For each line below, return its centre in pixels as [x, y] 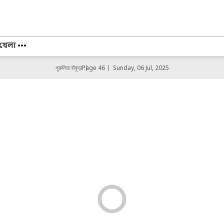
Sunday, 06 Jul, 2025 [141, 68]
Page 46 [93, 68]
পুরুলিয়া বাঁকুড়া [68, 68]
